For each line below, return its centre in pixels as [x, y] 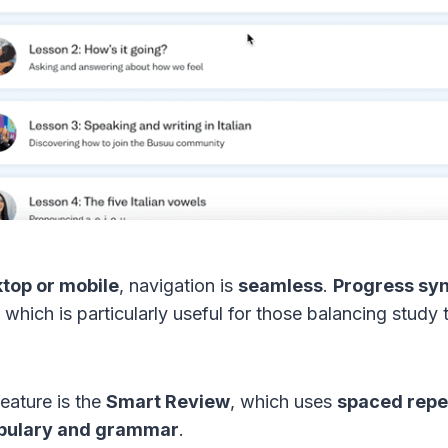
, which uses [283, 402]
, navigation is [178, 286]
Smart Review [168, 402]
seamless [280, 286]
